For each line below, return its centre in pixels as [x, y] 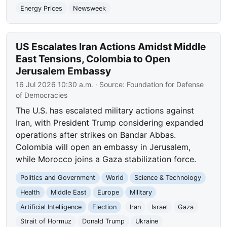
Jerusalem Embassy [64, 71]
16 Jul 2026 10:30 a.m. [55, 85]
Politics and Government [58, 178]
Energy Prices [42, 8]
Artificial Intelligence [51, 207]
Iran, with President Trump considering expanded [110, 123]
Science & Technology [167, 178]
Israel [159, 207]
